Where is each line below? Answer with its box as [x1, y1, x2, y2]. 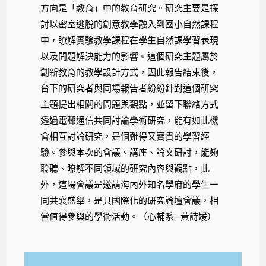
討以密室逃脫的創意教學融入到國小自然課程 [40, 19, 219, 30]
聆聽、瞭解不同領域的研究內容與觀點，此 [40, 163, 210, 174]
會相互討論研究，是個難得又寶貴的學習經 [40, 131, 210, 142]
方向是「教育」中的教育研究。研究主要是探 [40, 3, 219, 14]
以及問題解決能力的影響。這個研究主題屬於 [40, 51, 219, 62]
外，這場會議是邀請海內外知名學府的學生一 [40, 179, 219, 190]
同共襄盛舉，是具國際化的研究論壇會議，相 [40, 195, 219, 206]
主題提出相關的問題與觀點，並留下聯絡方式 [40, 99, 219, 110]
